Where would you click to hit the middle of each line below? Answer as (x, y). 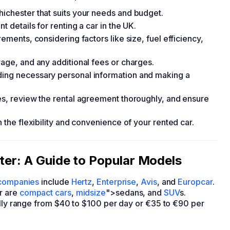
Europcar (195, 182)
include (55, 182)
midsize (91, 193)
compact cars (45, 193)
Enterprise (117, 182)
